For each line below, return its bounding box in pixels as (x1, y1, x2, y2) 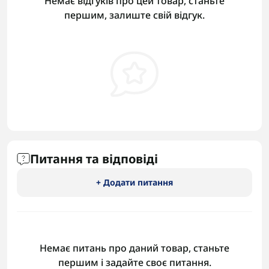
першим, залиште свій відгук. (64, 8, 205, 22)
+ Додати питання (95, 177, 174, 188)
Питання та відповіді (30, 151, 158, 167)
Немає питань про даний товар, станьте (40, 241, 229, 255)
